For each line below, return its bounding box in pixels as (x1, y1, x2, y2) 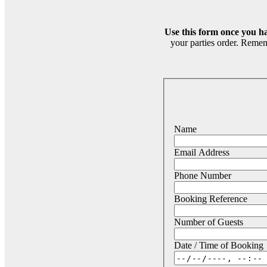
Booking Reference (174, 194, 247, 204)
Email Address (174, 147, 229, 158)
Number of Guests (174, 217, 243, 228)
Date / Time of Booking (174, 240, 263, 251)
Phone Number (174, 170, 231, 181)
